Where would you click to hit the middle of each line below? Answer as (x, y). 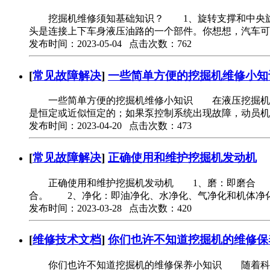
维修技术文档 (67, 240)
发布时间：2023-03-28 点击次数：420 (110, 208)
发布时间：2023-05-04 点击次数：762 (110, 43)
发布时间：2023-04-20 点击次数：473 (110, 126)
